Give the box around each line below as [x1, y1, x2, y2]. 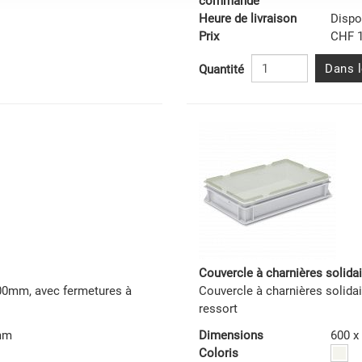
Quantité [199, 61, 245, 77]
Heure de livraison [199, 11, 297, 27]
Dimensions [199, 328, 264, 343]
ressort [199, 301, 238, 317]
